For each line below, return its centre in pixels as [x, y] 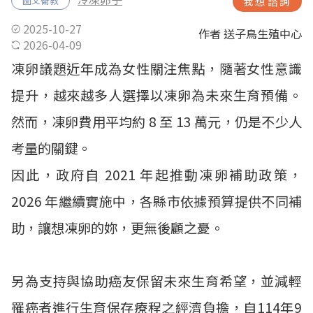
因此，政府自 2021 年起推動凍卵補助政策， [156, 175]
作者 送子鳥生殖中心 [250, 34]
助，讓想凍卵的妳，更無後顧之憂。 [117, 228]
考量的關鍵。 [51, 148]
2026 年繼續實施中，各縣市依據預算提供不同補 [156, 201]
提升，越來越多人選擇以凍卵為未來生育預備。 [156, 95]
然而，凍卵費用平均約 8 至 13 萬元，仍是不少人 [156, 122]
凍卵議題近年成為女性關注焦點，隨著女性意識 [156, 68]
